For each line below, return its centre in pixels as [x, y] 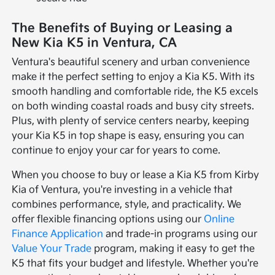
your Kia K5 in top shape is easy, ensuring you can [128, 136]
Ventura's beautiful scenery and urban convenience [131, 63]
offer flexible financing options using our [108, 220]
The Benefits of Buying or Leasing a [122, 29]
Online [219, 220]
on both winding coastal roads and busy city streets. [133, 107]
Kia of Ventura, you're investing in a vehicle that [122, 190]
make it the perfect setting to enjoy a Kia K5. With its [134, 77]
